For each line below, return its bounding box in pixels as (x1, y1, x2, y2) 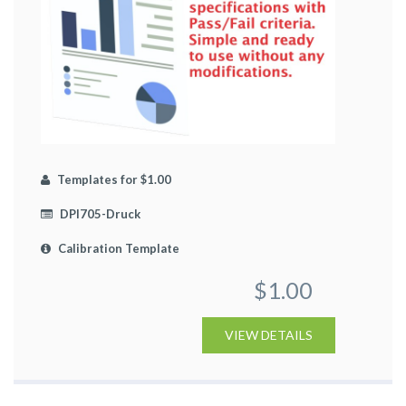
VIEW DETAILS (225, 326, 313, 343)
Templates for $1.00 (54, 171, 171, 187)
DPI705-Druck (57, 206, 140, 221)
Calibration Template (55, 240, 179, 256)
